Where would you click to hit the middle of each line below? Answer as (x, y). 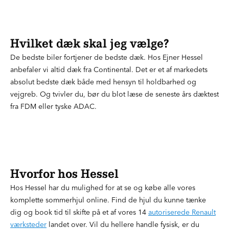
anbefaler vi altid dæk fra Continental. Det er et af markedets (109, 70)
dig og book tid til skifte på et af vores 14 (79, 212)
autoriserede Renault (182, 212)
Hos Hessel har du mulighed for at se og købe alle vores (103, 188)
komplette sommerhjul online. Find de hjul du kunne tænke (108, 200)
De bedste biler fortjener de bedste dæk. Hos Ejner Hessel (107, 57)
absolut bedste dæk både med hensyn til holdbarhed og (103, 82)
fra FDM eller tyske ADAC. (53, 106)
